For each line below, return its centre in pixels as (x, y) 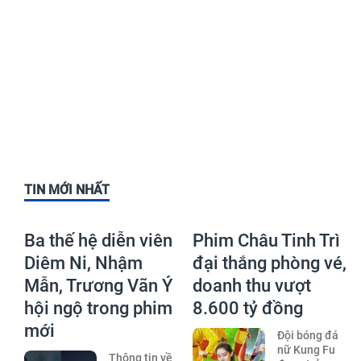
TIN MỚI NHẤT (67, 189)
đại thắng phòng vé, (270, 263)
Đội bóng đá (307, 335)
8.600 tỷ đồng (248, 308)
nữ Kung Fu (306, 349)
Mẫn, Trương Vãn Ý (98, 285)
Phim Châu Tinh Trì (266, 240)
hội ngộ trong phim (98, 308)
